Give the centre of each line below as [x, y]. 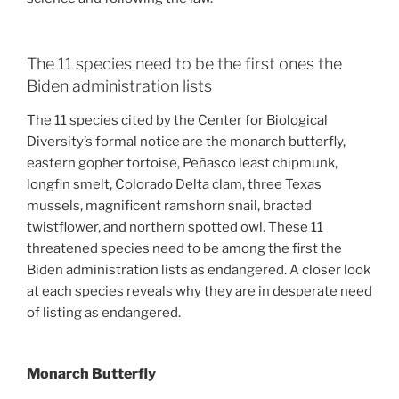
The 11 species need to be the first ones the [184, 64]
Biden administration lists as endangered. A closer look [199, 269]
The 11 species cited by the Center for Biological [177, 120]
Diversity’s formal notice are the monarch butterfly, [186, 141]
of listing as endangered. [105, 312]
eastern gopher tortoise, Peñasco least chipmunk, [182, 163]
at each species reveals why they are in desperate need [199, 291]
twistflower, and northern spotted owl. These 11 [175, 227]
